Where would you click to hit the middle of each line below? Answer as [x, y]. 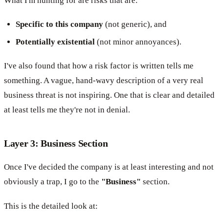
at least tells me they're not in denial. [67, 109]
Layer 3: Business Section [56, 143]
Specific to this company [59, 24]
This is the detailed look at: [51, 206]
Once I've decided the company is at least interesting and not [109, 167]
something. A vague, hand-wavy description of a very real [104, 80]
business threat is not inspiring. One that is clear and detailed [109, 95]
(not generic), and [135, 24]
